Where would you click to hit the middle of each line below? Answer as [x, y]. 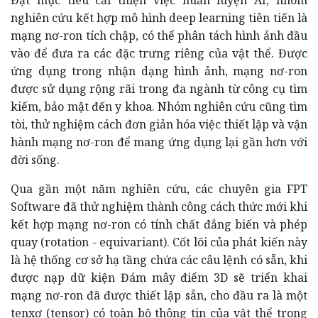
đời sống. [37, 159]
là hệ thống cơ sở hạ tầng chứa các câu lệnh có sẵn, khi [159, 259]
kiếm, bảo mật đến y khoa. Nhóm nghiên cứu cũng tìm [159, 106]
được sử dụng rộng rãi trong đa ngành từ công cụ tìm [159, 88]
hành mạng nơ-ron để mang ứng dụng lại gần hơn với [159, 142]
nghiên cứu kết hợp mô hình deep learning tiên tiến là [159, 17]
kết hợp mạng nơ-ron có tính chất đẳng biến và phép [159, 224]
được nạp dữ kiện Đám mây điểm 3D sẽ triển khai [159, 277]
